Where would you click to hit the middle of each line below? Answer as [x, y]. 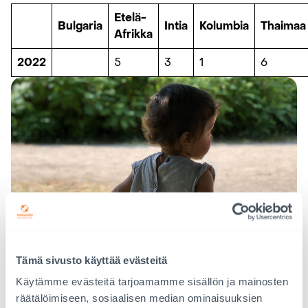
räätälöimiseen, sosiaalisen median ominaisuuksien [139, 298]
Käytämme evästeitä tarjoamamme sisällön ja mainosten [152, 281]
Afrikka [133, 34]
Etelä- [130, 18]
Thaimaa [283, 26]
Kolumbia [224, 26]
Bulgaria [80, 26]
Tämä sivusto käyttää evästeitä [92, 260]
